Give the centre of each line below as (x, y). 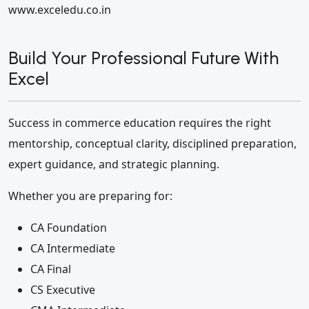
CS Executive (63, 290)
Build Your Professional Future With (143, 58)
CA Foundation (69, 228)
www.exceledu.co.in (60, 10)
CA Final (51, 269)
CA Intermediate (73, 249)
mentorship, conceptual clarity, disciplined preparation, (152, 144)
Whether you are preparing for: (90, 196)
